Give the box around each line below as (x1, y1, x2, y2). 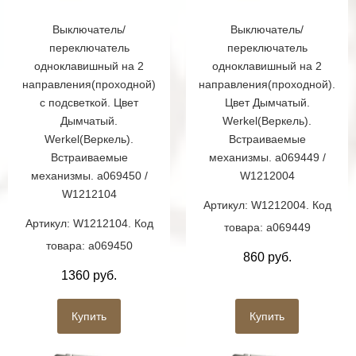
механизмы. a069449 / (208, 151, 326, 164)
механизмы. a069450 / (30, 169, 148, 183)
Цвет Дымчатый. (224, 96, 310, 110)
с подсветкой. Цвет (40, 96, 138, 110)
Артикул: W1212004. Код (203, 199, 331, 212)
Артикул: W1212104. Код (25, 217, 153, 230)
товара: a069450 (45, 239, 133, 253)
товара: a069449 (223, 221, 311, 234)
